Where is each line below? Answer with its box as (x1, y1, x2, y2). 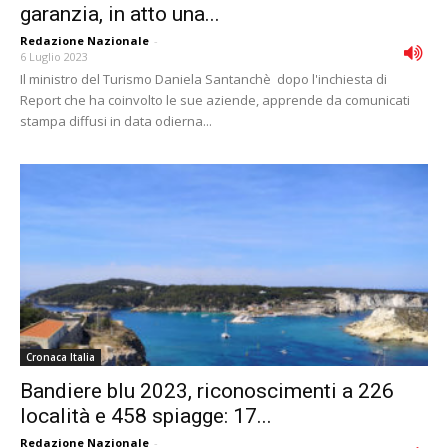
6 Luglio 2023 (20, 49, 88, 65)
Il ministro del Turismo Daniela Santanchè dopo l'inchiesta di (20, 70, 387, 89)
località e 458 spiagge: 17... (20, 403, 272, 428)
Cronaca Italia (26, 349, 95, 364)
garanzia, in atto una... (20, 2, 220, 27)
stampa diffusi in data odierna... (20, 112, 212, 131)
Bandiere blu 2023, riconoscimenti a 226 (20, 378, 394, 403)
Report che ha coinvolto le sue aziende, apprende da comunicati (20, 91, 410, 110)
